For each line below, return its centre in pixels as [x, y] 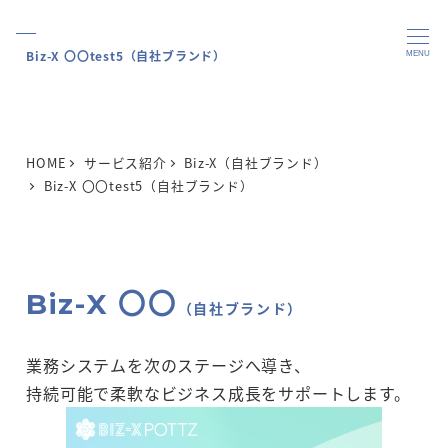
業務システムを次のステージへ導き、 [168, 365]
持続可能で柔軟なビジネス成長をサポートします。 [218, 393]
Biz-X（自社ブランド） [256, 163]
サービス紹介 [125, 163]
